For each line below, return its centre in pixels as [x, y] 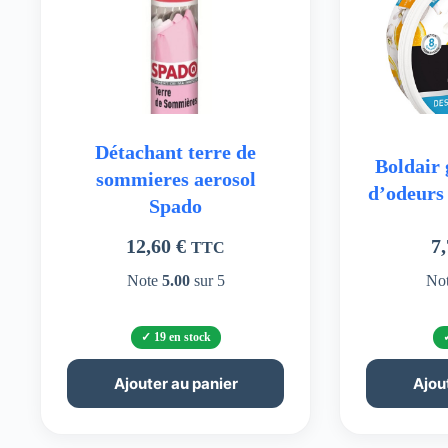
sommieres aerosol [175, 179]
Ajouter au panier [175, 383]
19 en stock [182, 336]
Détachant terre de [176, 152]
